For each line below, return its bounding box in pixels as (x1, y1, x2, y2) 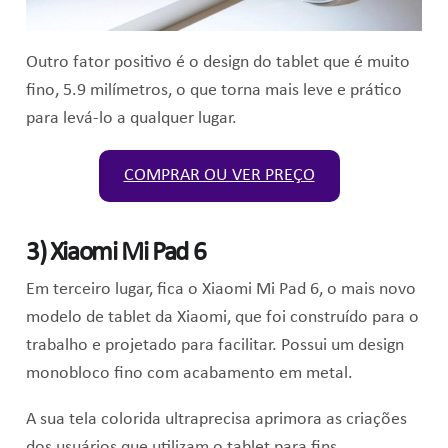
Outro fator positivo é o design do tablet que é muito (25, 53, 410, 71)
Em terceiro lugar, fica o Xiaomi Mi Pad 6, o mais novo (25, 281, 416, 299)
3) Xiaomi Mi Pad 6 (25, 240, 206, 268)
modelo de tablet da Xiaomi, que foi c (25, 309, 298, 327)
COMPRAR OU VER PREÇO (123, 167, 315, 185)
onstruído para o (297, 309, 419, 327)
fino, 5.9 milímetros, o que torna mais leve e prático (25, 81, 402, 99)
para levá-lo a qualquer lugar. (25, 109, 237, 127)
